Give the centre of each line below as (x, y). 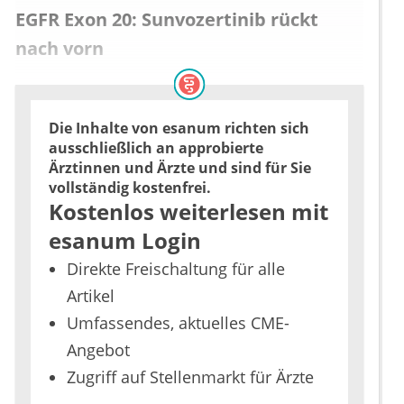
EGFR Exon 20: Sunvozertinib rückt (167, 20)
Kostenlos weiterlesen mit (188, 212)
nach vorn (60, 49)
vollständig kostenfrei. (130, 188)
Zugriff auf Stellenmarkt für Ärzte (190, 377)
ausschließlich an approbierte (156, 148)
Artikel (91, 296)
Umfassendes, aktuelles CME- (178, 323)
